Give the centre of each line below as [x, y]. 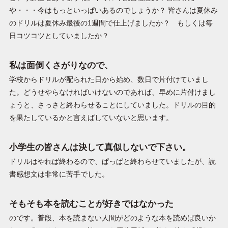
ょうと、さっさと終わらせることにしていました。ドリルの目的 [112, 105]
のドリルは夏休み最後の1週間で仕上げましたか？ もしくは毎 [111, 23]
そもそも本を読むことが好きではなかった [91, 204]
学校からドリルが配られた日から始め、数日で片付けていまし [109, 79]
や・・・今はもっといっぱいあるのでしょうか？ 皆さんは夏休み [113, 10]
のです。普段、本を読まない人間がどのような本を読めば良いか [112, 218]
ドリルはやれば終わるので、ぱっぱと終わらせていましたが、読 [112, 161]
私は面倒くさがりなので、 [61, 65]
